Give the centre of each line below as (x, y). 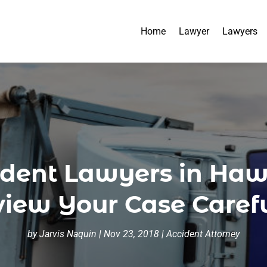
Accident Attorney (203, 234)
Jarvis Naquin (68, 234)
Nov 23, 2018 (131, 234)
